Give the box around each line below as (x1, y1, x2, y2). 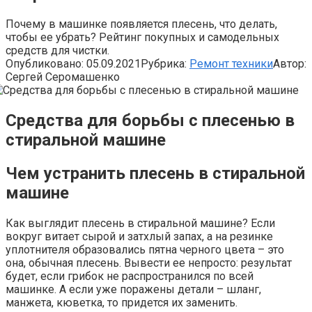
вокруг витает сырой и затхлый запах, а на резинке (6, 229, 273, 243)
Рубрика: (141, 56, 187, 70)
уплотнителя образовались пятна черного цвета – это (6, 242, 284, 256)
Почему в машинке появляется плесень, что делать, (6, 17, 277, 31)
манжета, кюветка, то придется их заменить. (6, 295, 237, 309)
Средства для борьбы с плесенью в (6, 110, 295, 130)
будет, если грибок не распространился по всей (6, 269, 253, 283)
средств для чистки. (6, 43, 109, 57)
